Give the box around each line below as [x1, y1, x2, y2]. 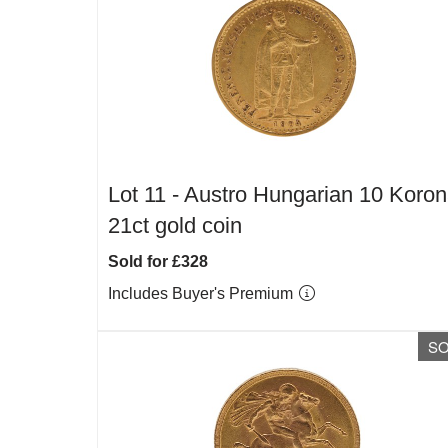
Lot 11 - [108, 182, 184, 207]
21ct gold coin [108, 213, 242, 238]
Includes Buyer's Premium [108, 285, 297, 302]
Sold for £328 [108, 253, 208, 270]
